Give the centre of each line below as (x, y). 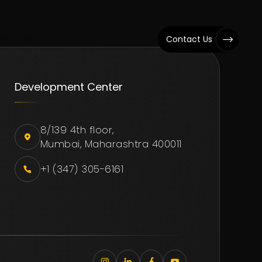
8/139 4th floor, (77, 130)
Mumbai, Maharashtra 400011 (111, 144)
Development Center (68, 87)
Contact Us (189, 39)
